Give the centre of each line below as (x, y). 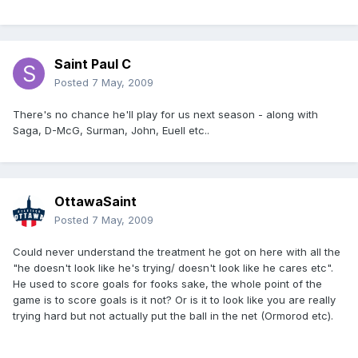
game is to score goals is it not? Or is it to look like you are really (174, 300)
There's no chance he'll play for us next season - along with (165, 115)
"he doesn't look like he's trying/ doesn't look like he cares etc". (173, 268)
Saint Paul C (93, 64)
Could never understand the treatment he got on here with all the (177, 252)
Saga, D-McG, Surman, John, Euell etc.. (111, 131)
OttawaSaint (95, 202)
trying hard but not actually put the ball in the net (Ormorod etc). (173, 316)
